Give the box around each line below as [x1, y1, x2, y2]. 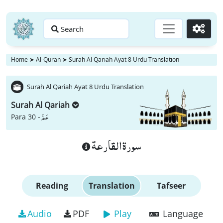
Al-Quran [36, 55, 61, 64]
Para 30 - [11, 112, 40, 121]
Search [61, 24, 84, 34]
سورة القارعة [90, 134, 141, 156]
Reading [35, 180, 68, 191]
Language [162, 208, 203, 220]
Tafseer [157, 180, 186, 191]
